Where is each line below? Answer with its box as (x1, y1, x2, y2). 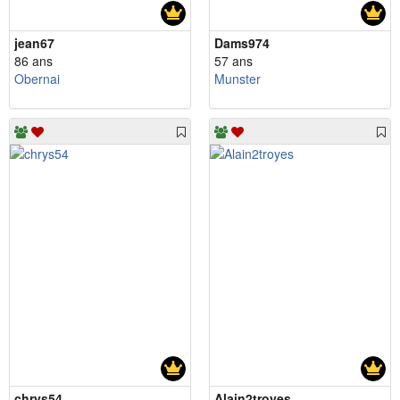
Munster (214, 70, 261, 88)
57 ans (214, 52, 253, 71)
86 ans (14, 52, 53, 71)
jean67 (14, 34, 54, 53)
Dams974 (214, 34, 270, 53)
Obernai (14, 70, 60, 88)
